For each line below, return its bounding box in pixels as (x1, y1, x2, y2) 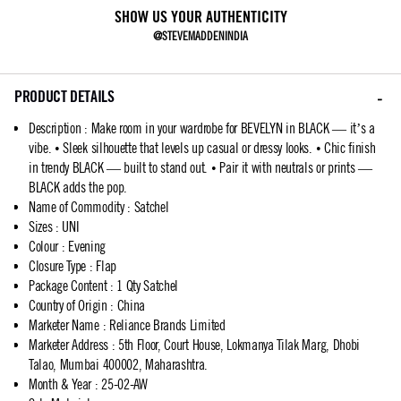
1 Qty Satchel (116, 277, 179, 294)
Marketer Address (29, 337, 108, 353)
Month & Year (29, 376, 92, 392)
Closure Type (29, 258, 87, 274)
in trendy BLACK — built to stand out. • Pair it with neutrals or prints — (29, 159, 372, 175)
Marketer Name (29, 317, 99, 333)
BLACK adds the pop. (29, 179, 127, 195)
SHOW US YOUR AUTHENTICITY (114, 7, 287, 26)
